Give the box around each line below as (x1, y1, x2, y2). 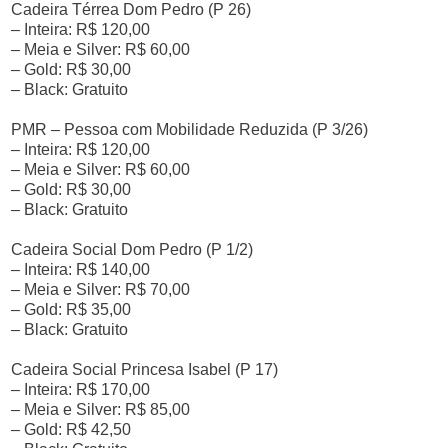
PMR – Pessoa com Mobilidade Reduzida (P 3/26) (11, 121, 369, 138)
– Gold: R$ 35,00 (11, 301, 132, 318)
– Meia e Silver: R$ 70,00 (11, 281, 191, 298)
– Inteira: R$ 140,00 (11, 261, 151, 278)
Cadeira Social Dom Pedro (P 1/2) (11, 241, 254, 258)
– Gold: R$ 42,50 (11, 421, 132, 438)
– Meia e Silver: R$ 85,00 (11, 401, 191, 418)
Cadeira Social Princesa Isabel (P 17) (11, 361, 279, 378)
